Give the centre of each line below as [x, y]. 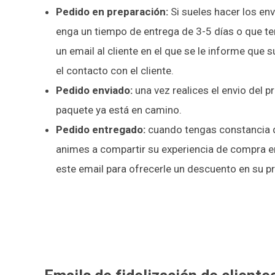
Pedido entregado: [100, 130]
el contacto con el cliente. [116, 71]
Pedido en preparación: [112, 12]
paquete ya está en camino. [118, 110]
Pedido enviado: [94, 91]
